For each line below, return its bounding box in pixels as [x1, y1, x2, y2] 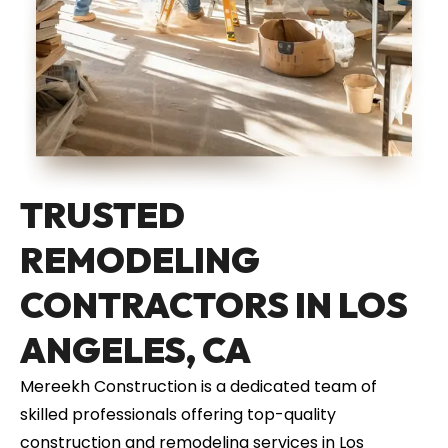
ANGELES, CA [20, 328, 251, 373]
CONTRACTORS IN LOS [20, 283, 408, 328]
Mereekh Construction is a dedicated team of [20, 375, 377, 399]
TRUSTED [20, 193, 185, 238]
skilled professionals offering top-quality [20, 403, 336, 427]
